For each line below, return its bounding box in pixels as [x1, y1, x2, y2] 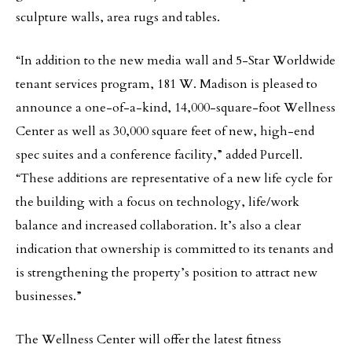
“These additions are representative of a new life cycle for [16, 170, 332, 187]
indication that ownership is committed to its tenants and [16, 240, 333, 258]
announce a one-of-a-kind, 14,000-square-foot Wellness [16, 99, 335, 116]
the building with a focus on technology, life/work [16, 193, 299, 211]
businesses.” [16, 288, 82, 305]
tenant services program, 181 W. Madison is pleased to [16, 75, 317, 93]
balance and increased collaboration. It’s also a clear [16, 217, 301, 234]
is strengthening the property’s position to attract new [16, 264, 317, 281]
